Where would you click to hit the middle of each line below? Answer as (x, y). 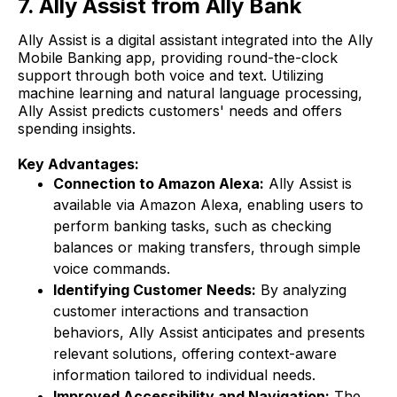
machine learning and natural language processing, (190, 93)
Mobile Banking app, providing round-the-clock (178, 58)
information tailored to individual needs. (184, 375)
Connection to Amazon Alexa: (159, 184)
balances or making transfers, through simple (207, 248)
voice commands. (112, 269)
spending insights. (79, 129)
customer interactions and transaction (181, 311)
